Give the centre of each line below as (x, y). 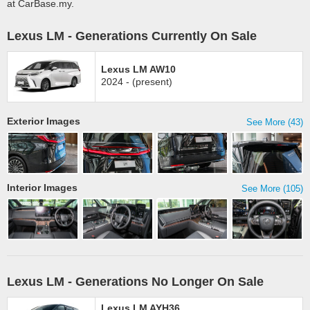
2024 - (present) (137, 82)
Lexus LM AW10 (138, 69)
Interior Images (42, 187)
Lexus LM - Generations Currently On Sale (132, 36)
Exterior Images (44, 121)
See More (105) (272, 188)
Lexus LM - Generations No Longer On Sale (135, 282)
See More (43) (275, 122)
